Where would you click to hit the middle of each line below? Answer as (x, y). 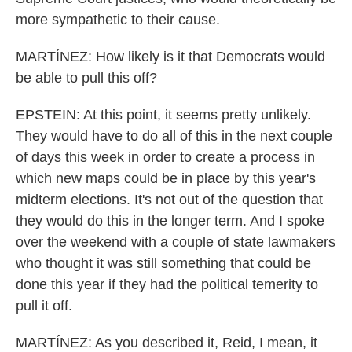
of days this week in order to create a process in (165, 157)
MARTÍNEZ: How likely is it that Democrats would (170, 57)
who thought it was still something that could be (163, 263)
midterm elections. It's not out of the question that (169, 200)
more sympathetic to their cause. (118, 20)
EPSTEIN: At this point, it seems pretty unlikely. (163, 115)
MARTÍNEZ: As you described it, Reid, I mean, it (167, 343)
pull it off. (44, 306)
